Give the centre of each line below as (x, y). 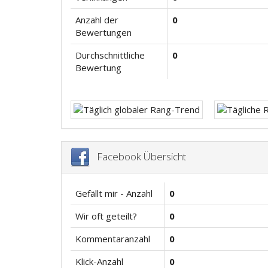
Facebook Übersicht (138, 156)
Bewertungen (103, 32)
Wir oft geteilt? (106, 216)
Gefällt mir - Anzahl (114, 193)
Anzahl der (97, 20)
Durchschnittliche (110, 55)
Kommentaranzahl (113, 239)
